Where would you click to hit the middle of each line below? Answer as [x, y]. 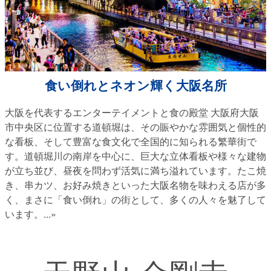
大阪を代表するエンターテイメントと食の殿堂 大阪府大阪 [132, 112]
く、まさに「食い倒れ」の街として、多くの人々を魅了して [135, 199]
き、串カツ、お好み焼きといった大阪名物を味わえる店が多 [135, 184]
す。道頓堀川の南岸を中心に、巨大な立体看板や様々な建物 [135, 155]
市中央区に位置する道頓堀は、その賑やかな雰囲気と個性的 [135, 126]
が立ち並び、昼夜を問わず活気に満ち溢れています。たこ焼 [135, 170]
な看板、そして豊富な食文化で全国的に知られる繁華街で [131, 141]
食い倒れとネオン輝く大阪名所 [135, 85]
